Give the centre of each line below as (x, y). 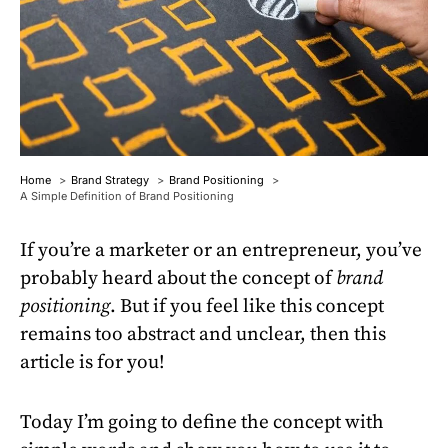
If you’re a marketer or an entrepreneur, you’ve (221, 250)
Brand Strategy (110, 180)
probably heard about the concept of (178, 278)
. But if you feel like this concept (247, 306)
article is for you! (92, 362)
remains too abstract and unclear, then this (203, 334)
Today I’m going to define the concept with (202, 422)
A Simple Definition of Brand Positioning (127, 196)
